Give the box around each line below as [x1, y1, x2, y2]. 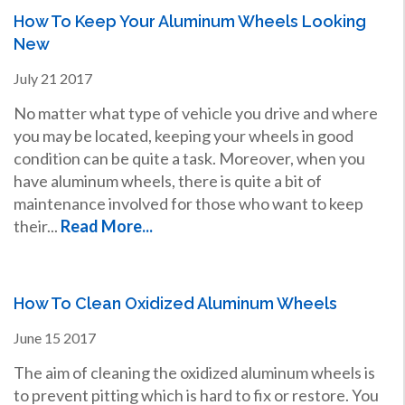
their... [13, 215, 61, 236]
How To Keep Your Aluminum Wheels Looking [13, 11, 366, 31]
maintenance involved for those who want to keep [13, 193, 363, 213]
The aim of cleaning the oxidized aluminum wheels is [13, 362, 375, 382]
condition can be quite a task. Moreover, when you [13, 147, 365, 168]
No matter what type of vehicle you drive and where [13, 102, 378, 123]
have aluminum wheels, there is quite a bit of [13, 170, 322, 191]
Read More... [60, 215, 153, 236]
